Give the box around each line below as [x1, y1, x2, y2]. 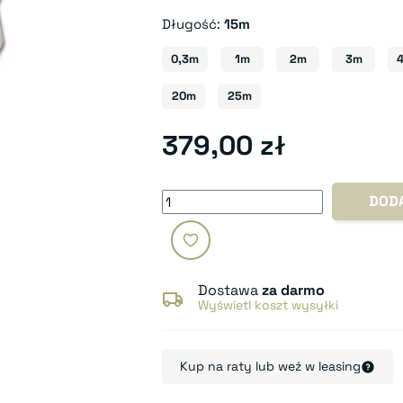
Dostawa [198, 281, 263, 300]
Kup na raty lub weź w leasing [180, 358, 362, 374]
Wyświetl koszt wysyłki [198, 297, 339, 313]
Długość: [162, 15, 225, 32]
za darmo [262, 281, 326, 300]
